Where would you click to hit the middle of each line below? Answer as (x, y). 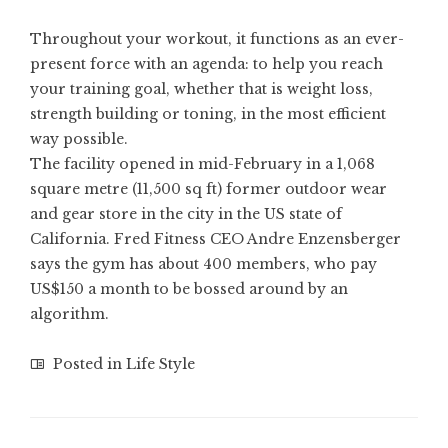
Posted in (87, 364)
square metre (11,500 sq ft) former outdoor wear (208, 189)
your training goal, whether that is (158, 89)
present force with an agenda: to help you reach (206, 64)
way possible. (79, 139)
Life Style (160, 364)
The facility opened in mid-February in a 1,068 (202, 164)
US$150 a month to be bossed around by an (189, 289)
